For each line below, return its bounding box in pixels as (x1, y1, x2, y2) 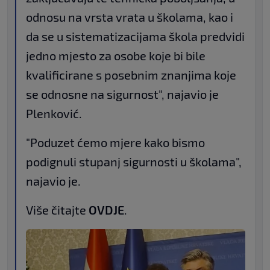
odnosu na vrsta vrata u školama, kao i (26, 10, 233, 25)
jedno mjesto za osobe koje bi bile (26, 48, 206, 63)
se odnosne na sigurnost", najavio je (26, 87, 219, 102)
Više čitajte (26, 202, 89, 218)
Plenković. (26, 106, 82, 121)
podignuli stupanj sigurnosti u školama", (26, 154, 242, 169)
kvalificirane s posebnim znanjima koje (26, 67, 236, 83)
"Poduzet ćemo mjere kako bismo (26, 135, 205, 150)
